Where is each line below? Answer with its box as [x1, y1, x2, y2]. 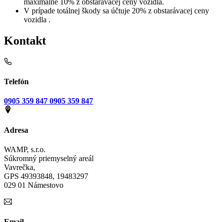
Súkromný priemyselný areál [4, 154, 94, 163]
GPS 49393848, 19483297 [4, 171, 88, 180]
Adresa [4, 125, 28, 134]
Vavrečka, [4, 163, 35, 171]
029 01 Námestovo [4, 180, 63, 189]
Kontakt [4, 34, 46, 47]
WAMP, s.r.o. [4, 145, 46, 154]
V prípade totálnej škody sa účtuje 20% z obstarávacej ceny [24, 6, 209, 15]
